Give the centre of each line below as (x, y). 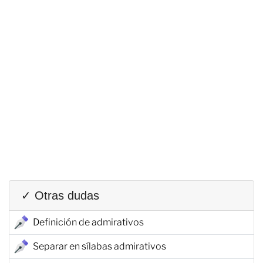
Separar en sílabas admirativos (100, 246)
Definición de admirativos (88, 222)
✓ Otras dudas (60, 195)
